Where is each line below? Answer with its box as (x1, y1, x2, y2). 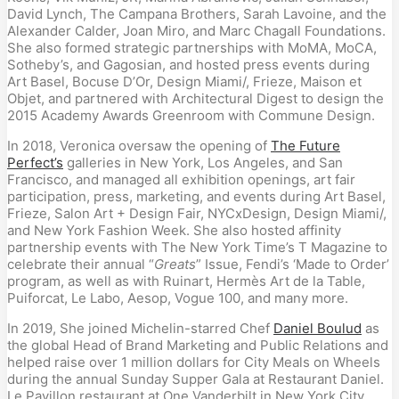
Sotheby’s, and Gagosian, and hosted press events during (7, 56, 370, 73)
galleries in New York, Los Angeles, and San (63, 154, 343, 171)
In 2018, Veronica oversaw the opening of (7, 137, 271, 154)
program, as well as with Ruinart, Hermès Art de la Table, (7, 273, 365, 289)
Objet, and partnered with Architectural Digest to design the (7, 90, 384, 107)
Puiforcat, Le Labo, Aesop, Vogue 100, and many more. (7, 289, 348, 306)
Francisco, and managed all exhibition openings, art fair (7, 171, 355, 188)
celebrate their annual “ (7, 256, 154, 273)
